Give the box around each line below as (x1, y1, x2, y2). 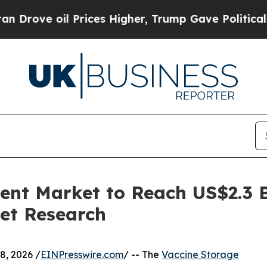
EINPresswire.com (41, 248, 123, 260)
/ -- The (123, 248, 162, 260)
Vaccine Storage (162, 248, 239, 260)
